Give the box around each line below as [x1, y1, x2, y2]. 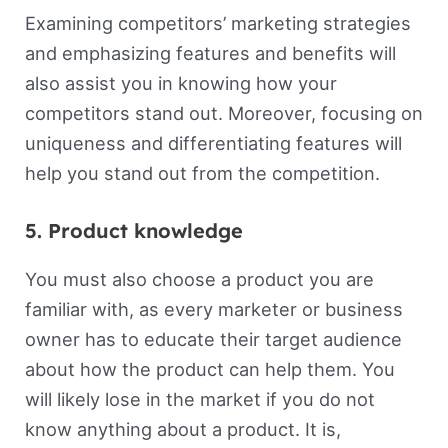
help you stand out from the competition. [24, 162, 380, 185]
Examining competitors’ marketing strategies [24, 12, 411, 35]
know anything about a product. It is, [24, 417, 341, 440]
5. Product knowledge [24, 217, 249, 243]
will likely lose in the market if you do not [24, 387, 375, 410]
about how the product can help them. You [24, 357, 395, 380]
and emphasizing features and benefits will [24, 42, 396, 65]
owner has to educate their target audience [24, 327, 402, 350]
